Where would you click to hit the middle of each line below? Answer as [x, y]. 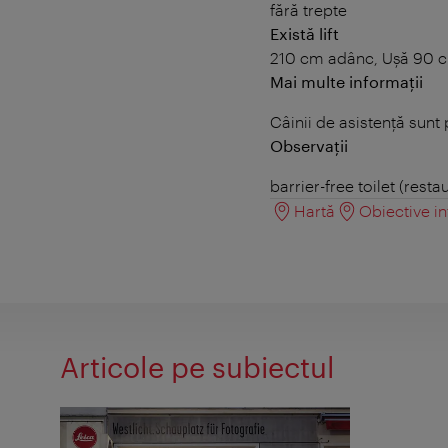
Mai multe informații [346, 81]
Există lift [304, 33]
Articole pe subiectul [197, 366]
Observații [309, 145]
